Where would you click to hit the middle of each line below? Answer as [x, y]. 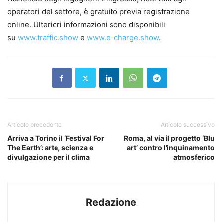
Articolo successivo [188, 125]
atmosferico [194, 157]
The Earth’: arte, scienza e [50, 148]
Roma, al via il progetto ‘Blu [169, 138]
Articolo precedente [35, 125]
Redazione [111, 202]
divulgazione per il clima [49, 157]
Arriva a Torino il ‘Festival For [56, 138]
